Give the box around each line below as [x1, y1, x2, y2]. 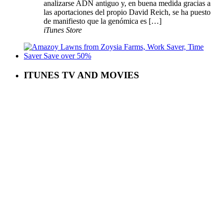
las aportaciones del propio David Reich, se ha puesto [44, 7, 211, 16]
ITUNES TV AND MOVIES [24, 69, 139, 80]
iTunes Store [44, 25, 82, 34]
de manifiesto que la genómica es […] [44, 16, 162, 25]
